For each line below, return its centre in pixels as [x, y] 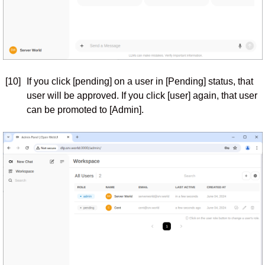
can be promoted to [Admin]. [85, 110]
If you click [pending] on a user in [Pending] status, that [140, 81]
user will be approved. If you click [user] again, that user [142, 96]
